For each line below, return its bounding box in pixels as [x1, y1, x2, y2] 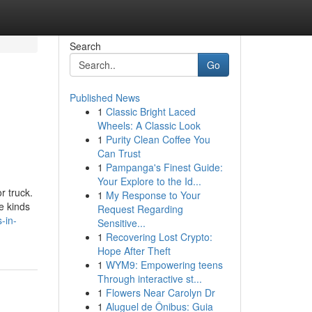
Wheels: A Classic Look [97, 118, 201, 132]
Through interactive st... [97, 272, 202, 286]
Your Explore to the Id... [97, 174, 201, 188]
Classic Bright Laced [105, 104, 196, 118]
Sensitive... [97, 216, 146, 230]
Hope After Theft [97, 244, 171, 258]
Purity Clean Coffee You [105, 132, 210, 146]
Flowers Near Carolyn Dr [105, 286, 215, 299]
